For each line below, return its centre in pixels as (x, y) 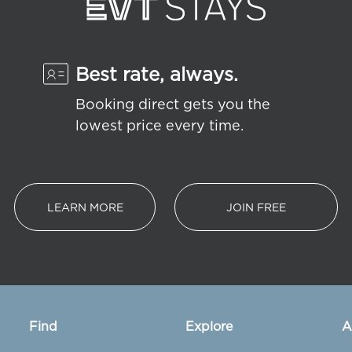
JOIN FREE (256, 207)
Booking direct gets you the (173, 103)
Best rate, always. (157, 73)
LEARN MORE (85, 207)
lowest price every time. (160, 125)
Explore (209, 326)
